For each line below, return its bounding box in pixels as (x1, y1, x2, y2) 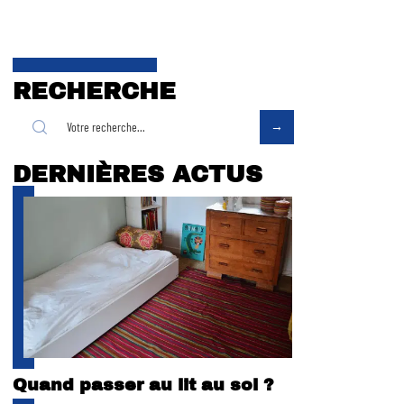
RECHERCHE (13, 78, 176, 104)
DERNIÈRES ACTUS (13, 161, 262, 187)
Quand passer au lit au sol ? (13, 374, 274, 394)
